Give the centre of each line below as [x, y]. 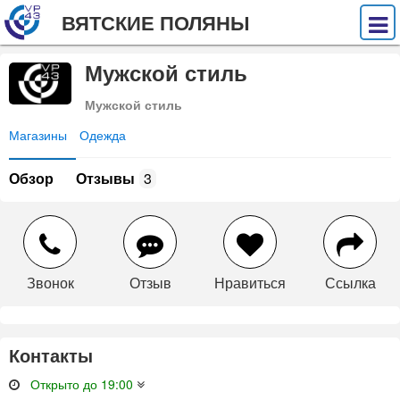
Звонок [50, 283]
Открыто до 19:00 [82, 384]
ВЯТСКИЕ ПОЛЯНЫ [156, 22]
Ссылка [350, 283]
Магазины [38, 135]
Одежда [103, 135]
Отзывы [105, 178]
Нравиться [250, 283]
